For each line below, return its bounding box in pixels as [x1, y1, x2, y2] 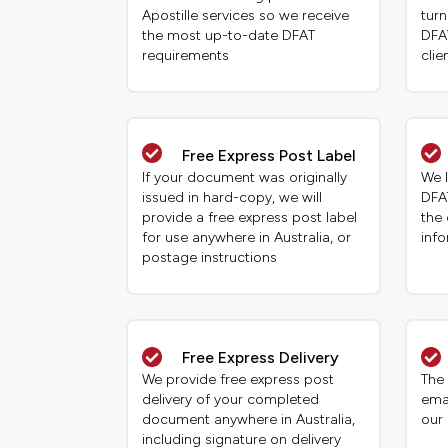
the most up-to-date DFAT [142, 27, 316, 45]
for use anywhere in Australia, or [142, 229, 352, 247]
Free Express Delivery [182, 348, 340, 368]
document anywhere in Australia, [142, 411, 356, 429]
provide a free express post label [142, 209, 358, 227]
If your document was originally [142, 169, 348, 187]
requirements [142, 47, 230, 65]
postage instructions [142, 249, 278, 267]
